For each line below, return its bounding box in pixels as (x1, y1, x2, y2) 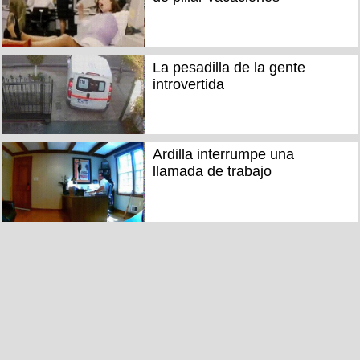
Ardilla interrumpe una (152, 146, 294, 163)
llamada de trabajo (152, 163, 272, 180)
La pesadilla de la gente (152, 59, 305, 76)
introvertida (152, 76, 224, 92)
